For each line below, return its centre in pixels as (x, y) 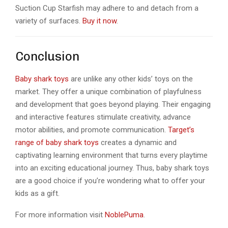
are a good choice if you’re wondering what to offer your (110, 180)
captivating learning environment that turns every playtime (111, 155)
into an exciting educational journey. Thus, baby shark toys (112, 168)
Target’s (181, 130)
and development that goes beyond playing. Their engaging (113, 104)
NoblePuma (124, 215)
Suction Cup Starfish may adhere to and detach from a (107, 8)
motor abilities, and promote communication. (92, 130)
